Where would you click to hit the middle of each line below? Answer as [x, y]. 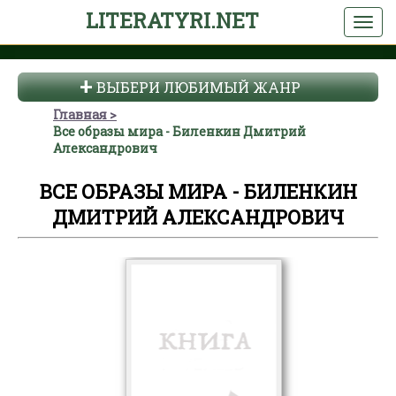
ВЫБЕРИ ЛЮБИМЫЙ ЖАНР [198, 87]
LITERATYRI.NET [172, 20]
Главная [80, 114]
